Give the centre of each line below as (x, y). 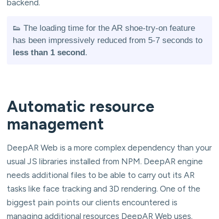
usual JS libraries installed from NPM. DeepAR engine (105, 161)
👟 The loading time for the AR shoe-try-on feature (104, 28)
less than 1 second (49, 52)
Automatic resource (81, 106)
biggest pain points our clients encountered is (92, 202)
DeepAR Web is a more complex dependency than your (109, 147)
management (55, 124)
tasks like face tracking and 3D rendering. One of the (104, 188)
